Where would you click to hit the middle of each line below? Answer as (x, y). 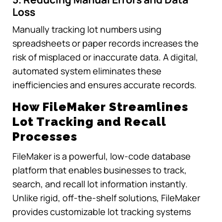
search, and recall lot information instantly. (100, 184)
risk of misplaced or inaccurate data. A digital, (105, 57)
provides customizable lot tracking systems (102, 211)
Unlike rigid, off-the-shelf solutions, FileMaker (106, 197)
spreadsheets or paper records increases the (106, 43)
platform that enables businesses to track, (100, 170)
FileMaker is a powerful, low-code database (102, 156)
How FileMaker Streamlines (100, 107)
